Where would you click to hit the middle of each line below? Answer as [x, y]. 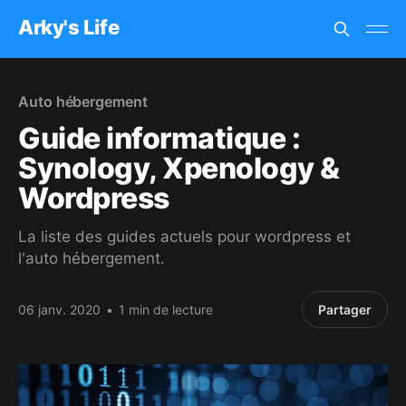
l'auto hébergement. [92, 258]
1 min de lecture [164, 309]
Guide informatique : [159, 138]
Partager [345, 309]
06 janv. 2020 [59, 309]
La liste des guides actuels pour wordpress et [184, 237]
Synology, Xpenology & [179, 168]
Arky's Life [69, 27]
